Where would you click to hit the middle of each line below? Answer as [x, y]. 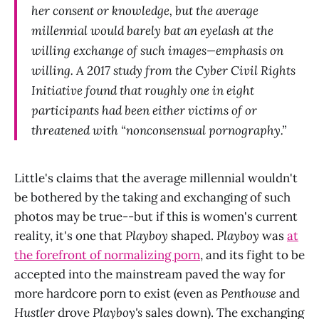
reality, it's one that [70, 235]
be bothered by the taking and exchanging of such [152, 197]
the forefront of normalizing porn [107, 255]
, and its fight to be [252, 255]
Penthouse [249, 293]
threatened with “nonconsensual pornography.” [159, 130]
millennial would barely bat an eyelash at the [152, 30]
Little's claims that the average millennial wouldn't [156, 178]
